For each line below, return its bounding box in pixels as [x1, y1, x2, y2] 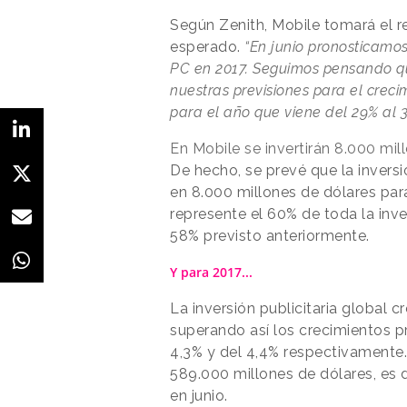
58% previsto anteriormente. [170, 226, 370, 244]
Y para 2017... [170, 263, 253, 281]
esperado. [170, 37, 244, 55]
